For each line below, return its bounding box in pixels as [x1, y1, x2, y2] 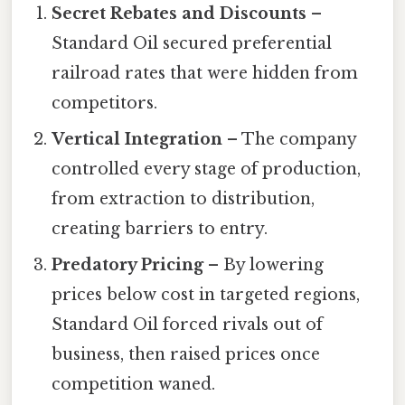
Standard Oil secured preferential [52, 33, 333, 54]
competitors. [52, 93, 158, 114]
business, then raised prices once [52, 344, 321, 365]
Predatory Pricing [52, 255, 204, 276]
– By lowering [203, 255, 325, 276]
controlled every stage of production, [52, 159, 362, 180]
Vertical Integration [52, 129, 223, 150]
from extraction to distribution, [52, 189, 316, 210]
